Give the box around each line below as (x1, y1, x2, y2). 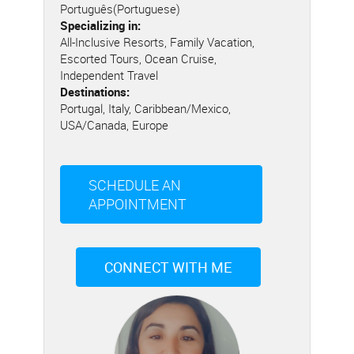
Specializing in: (60, 17, 141, 33)
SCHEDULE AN (88, 175, 181, 194)
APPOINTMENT (88, 194, 186, 213)
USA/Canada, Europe (60, 117, 168, 133)
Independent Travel (60, 67, 158, 83)
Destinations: (60, 84, 130, 100)
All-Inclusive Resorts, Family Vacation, (60, 34, 254, 50)
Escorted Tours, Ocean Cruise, (60, 51, 217, 66)
